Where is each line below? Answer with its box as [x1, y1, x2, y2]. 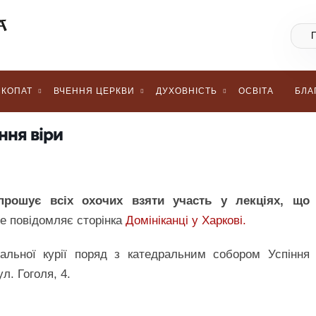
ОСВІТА [238, 86, 274, 96]
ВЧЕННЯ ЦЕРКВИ [54, 86, 135, 96]
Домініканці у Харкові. [126, 214, 246, 227]
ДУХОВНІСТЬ [156, 86, 217, 96]
